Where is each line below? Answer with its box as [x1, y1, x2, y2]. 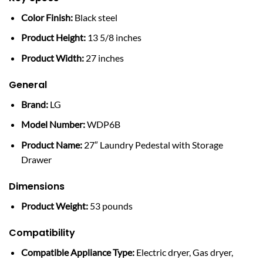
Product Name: [21, 139, 82, 150]
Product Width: [21, 52, 84, 63]
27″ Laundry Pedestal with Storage [82, 139, 223, 150]
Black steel [72, 11, 117, 23]
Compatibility [9, 225, 75, 240]
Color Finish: [21, 11, 73, 23]
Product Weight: [21, 200, 88, 211]
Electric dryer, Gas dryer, [134, 246, 233, 258]
